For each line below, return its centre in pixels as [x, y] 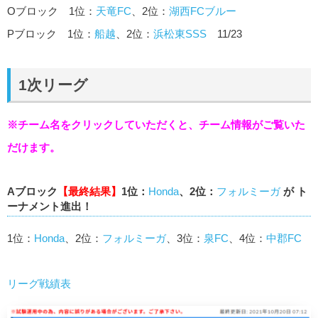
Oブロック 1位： [51, 11]
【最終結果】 [89, 192]
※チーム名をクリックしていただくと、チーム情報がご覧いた [156, 125]
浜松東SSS [180, 34]
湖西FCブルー [203, 11]
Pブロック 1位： [51, 34]
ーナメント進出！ [50, 207]
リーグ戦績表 [39, 284]
